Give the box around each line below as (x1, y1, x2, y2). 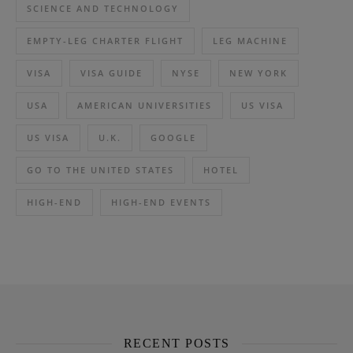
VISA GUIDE (80, 67, 143, 80)
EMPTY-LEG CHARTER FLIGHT (27, 35, 184, 47)
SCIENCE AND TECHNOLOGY (27, 2, 179, 15)
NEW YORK (229, 67, 288, 80)
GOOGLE (150, 132, 196, 144)
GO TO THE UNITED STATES (27, 164, 174, 176)
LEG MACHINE (213, 35, 288, 47)
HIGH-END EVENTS (111, 196, 211, 209)
